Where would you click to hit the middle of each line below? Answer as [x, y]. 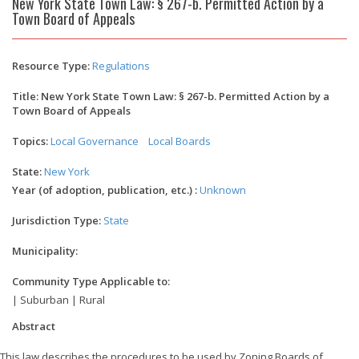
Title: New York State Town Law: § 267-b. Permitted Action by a [171, 96]
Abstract [34, 326]
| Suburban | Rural [58, 299]
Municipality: [45, 250]
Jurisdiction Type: [56, 220]
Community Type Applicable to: [91, 281]
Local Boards [179, 141]
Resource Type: [51, 65]
